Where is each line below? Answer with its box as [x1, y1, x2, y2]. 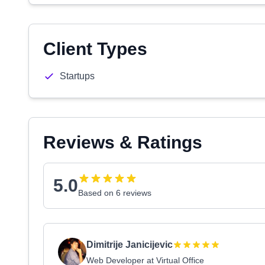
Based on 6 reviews [78, 188, 151, 198]
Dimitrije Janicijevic [86, 240, 173, 250]
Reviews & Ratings [43, 132, 202, 152]
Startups [60, 71, 95, 81]
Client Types [43, 39, 147, 59]
